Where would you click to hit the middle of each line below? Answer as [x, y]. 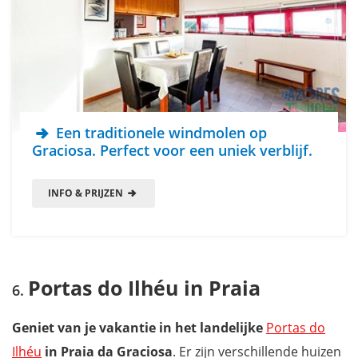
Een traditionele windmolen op [160, 132]
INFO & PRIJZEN [87, 193]
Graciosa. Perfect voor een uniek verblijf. [172, 150]
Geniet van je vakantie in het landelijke [137, 327]
